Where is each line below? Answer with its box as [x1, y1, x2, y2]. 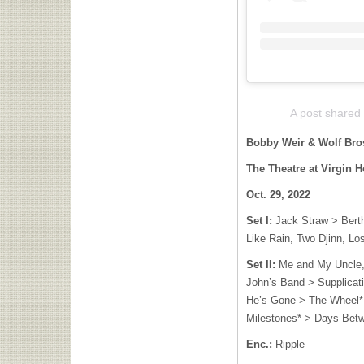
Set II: [246, 258, 275, 271]
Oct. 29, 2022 [246, 188, 310, 201]
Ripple [272, 338, 308, 351]
